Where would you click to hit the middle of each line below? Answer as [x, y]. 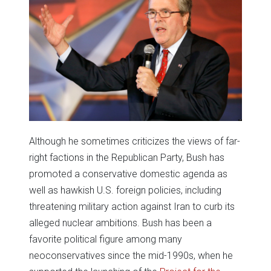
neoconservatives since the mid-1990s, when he [131, 256]
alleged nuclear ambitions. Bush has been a [120, 223]
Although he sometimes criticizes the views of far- [135, 142]
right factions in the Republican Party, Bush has [127, 158]
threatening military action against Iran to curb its [132, 207]
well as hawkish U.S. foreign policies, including [125, 191]
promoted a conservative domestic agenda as [128, 174]
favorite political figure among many [106, 240]
